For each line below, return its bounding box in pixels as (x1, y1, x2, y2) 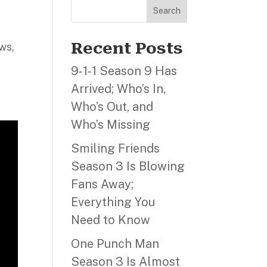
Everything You (71, 195, 156, 209)
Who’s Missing (71, 117, 151, 132)
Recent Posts (71, 39, 184, 57)
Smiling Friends (71, 141, 160, 156)
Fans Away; (71, 177, 134, 191)
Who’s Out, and (71, 100, 154, 114)
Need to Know (71, 213, 151, 227)
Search (153, 6, 181, 15)
